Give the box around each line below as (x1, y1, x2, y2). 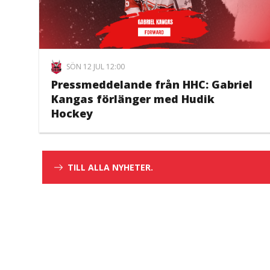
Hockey (51, 106, 93, 121)
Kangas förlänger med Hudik (51, 92, 215, 107)
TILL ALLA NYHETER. (67, 162, 153, 174)
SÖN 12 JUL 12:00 (66, 61, 125, 72)
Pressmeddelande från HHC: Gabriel (51, 77, 253, 92)
